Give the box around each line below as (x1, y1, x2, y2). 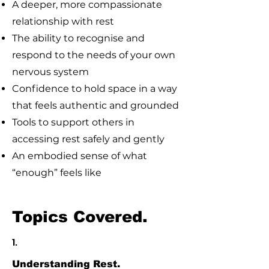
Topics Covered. (12, 208, 148, 225)
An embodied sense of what (12, 150, 147, 162)
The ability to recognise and (12, 32, 145, 44)
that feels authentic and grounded (12, 100, 179, 111)
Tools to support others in (12, 116, 134, 128)
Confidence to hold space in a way (12, 83, 177, 94)
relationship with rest (12, 16, 114, 27)
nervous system (12, 66, 89, 77)
